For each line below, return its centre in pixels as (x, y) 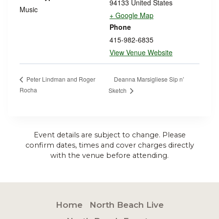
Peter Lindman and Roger (60, 79)
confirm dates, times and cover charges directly (109, 145)
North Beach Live (126, 205)
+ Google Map (131, 15)
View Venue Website (141, 52)
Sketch (119, 90)
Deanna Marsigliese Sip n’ (149, 79)
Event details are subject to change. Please (109, 135)
